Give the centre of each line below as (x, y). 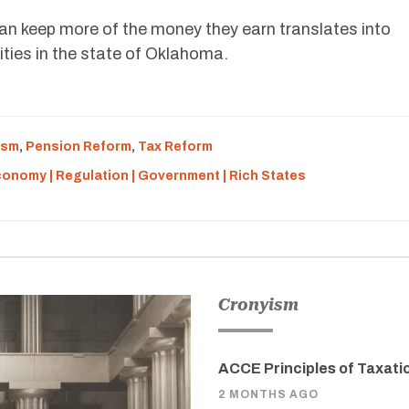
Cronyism (258, 304)
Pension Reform (79, 147)
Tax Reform (175, 147)
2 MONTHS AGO (268, 394)
